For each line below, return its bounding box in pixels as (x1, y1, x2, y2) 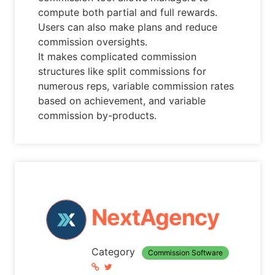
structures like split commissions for (38, 64, 207, 77)
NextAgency (91, 204, 219, 231)
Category (91, 246, 138, 258)
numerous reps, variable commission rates (38, 79, 234, 92)
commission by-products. (38, 109, 157, 122)
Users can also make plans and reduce (38, 20, 218, 33)
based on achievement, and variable (38, 94, 206, 107)
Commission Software (147, 248, 223, 258)
